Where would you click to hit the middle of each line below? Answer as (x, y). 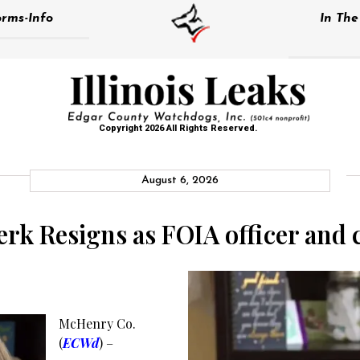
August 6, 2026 (180, 180)
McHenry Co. (97, 323)
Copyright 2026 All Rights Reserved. (178, 128)
